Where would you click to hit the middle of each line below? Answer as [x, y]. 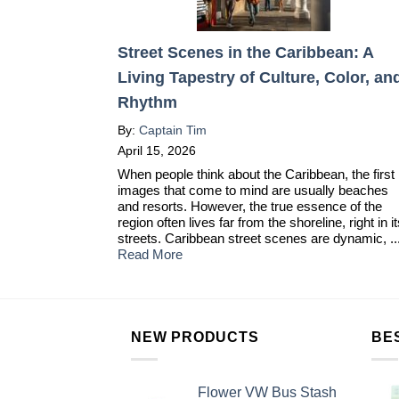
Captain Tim [173, 130]
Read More [150, 255]
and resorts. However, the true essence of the [250, 207]
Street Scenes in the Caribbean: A [245, 53]
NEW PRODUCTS [195, 338]
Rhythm [147, 103]
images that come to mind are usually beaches [253, 191]
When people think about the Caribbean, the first [256, 175]
